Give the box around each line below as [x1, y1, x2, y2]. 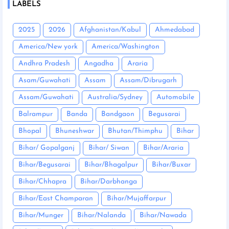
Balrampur [18, 110, 53, 119]
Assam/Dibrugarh [120, 77, 177, 85]
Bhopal [18, 127, 41, 135]
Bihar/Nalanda [77, 212, 126, 220]
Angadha [84, 60, 113, 68]
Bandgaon [101, 110, 134, 119]
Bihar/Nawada [140, 212, 187, 220]
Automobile [156, 94, 194, 102]
